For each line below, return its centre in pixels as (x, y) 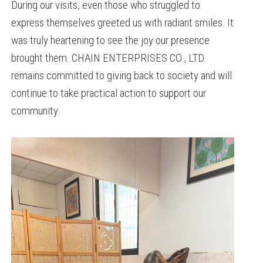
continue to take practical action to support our (109, 93)
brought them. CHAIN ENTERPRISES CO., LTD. (109, 58)
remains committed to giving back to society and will (122, 75)
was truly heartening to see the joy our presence (111, 40)
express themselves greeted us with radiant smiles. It (123, 23)
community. (36, 111)
